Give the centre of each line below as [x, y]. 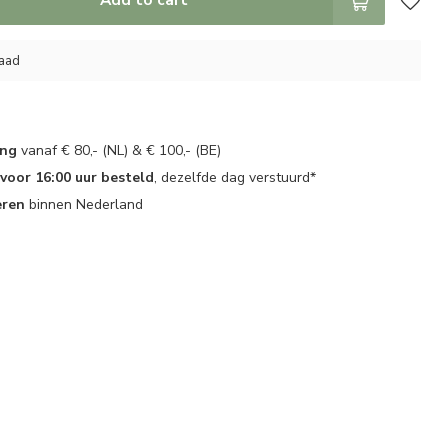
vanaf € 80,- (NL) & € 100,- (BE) [121, 150]
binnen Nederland [84, 204]
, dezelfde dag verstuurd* [235, 177]
